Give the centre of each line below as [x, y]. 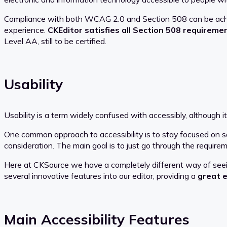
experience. [26, 30]
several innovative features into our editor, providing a [101, 176]
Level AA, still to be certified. [55, 41]
